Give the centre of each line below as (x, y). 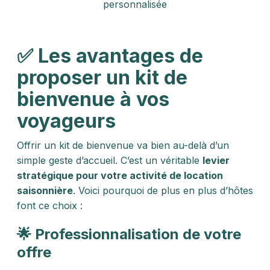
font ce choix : (50, 206)
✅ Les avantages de (110, 56)
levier (216, 160)
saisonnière (45, 190)
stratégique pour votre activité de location (120, 175)
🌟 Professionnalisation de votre (129, 234)
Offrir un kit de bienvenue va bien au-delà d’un (123, 145)
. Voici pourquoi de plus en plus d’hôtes (163, 190)
